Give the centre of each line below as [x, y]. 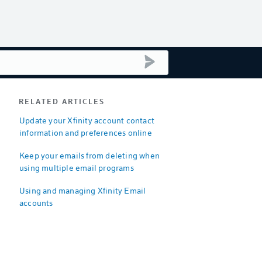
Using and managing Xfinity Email [83, 190]
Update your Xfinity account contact [87, 120]
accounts [36, 203]
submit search [181, 59]
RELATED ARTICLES [62, 101]
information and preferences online [86, 132]
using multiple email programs [77, 168]
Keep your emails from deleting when [89, 155]
